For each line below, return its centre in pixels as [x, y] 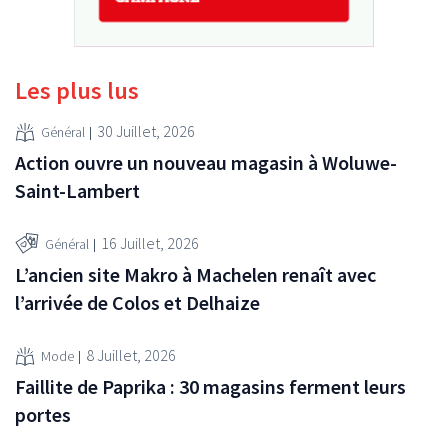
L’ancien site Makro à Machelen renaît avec [195, 274]
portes [43, 414]
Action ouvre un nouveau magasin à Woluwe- [206, 162]
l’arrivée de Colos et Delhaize [137, 302]
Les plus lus [77, 90]
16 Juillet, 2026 [150, 243]
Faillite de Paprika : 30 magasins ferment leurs [210, 386]
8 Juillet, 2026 [131, 355]
